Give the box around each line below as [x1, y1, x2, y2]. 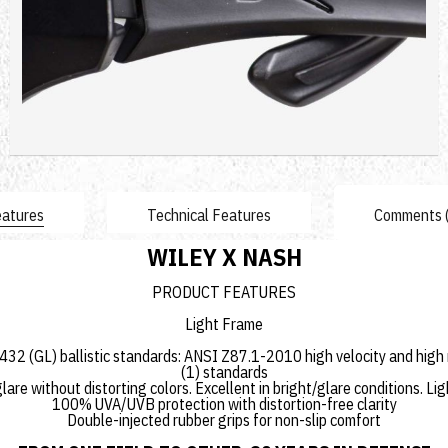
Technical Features [146, 205, 271, 225]
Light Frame [185, 314, 263, 334]
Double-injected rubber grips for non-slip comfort [67, 410, 381, 430]
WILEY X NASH [146, 241, 302, 273]
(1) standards [180, 362, 268, 382]
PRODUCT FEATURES [152, 282, 296, 302]
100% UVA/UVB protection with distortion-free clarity [51, 394, 397, 414]
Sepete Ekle [335, 77, 423, 97]
